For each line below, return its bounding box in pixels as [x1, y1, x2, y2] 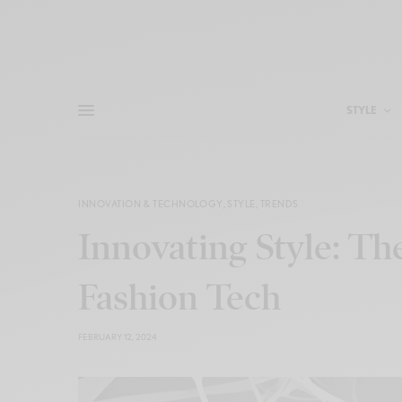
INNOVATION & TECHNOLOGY [78, 197, 223, 210]
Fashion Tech [78, 275, 281, 319]
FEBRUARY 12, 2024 [78, 331, 157, 342]
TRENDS [259, 197, 299, 210]
